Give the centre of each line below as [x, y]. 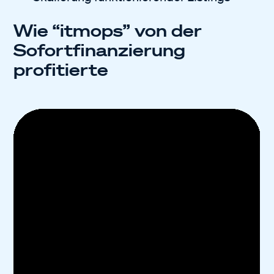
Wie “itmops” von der [108, 30]
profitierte [61, 69]
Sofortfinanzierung [100, 50]
